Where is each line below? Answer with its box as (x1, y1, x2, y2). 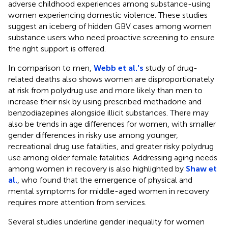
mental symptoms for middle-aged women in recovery (8, 186, 209, 196)
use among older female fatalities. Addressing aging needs (8, 152, 217, 162)
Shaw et (186, 163, 217, 174)
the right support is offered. (8, 43, 106, 53)
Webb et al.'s (94, 63, 144, 73)
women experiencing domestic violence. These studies (8, 10, 208, 20)
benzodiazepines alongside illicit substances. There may (8, 107, 209, 118)
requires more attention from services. (8, 197, 147, 207)
